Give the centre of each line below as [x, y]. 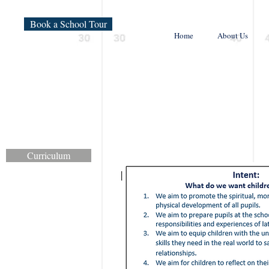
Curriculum [49, 155]
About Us [233, 35]
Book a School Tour [68, 24]
